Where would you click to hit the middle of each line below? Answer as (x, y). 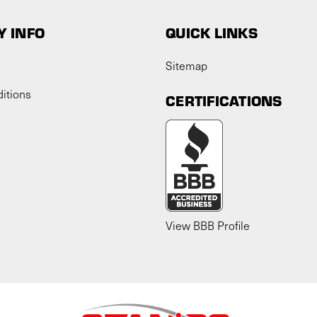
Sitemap (186, 65)
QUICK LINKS (212, 32)
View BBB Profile (208, 225)
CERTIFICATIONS (224, 100)
